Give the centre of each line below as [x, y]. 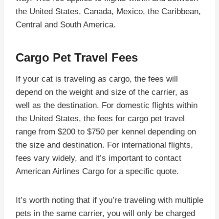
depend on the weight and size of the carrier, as [102, 92]
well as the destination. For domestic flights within [107, 105]
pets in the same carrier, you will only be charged [105, 213]
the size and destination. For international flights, [104, 145]
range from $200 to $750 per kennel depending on [106, 131]
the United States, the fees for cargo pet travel [100, 118]
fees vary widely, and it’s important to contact [99, 158]
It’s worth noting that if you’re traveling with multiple [109, 200]
